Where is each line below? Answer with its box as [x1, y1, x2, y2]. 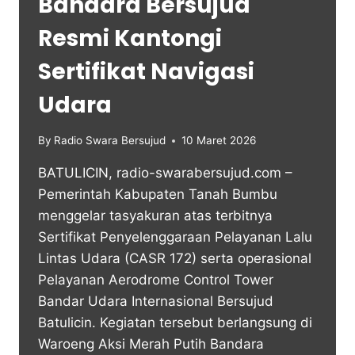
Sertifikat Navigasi [38, 55, 254, 87]
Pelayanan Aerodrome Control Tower [38, 272, 273, 288]
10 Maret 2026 [181, 134, 257, 147]
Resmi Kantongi [38, 22, 222, 54]
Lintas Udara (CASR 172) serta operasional [38, 250, 311, 267]
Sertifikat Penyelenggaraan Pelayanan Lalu [38, 229, 312, 246]
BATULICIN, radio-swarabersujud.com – [38, 165, 292, 181]
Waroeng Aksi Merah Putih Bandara [38, 336, 264, 353]
